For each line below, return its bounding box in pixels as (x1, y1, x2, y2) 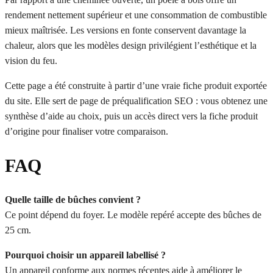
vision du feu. (5, 55, 57, 66)
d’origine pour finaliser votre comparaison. (5, 126, 168, 136)
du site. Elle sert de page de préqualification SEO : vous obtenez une (5, 95, 268, 106)
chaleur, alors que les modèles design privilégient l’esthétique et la (5, 40, 257, 51)
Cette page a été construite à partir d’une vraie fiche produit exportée (5, 80, 267, 91)
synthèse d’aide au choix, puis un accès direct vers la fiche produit (5, 110, 258, 121)
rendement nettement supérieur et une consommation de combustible (5, 9, 267, 20)
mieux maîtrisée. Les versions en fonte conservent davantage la (5, 24, 246, 35)
